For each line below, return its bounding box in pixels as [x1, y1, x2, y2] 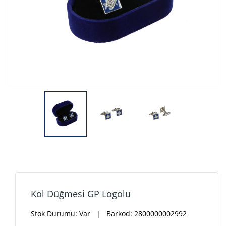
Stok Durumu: [31, 209, 79, 219]
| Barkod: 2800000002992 [90, 209, 187, 219]
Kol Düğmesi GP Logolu [31, 188, 131, 200]
